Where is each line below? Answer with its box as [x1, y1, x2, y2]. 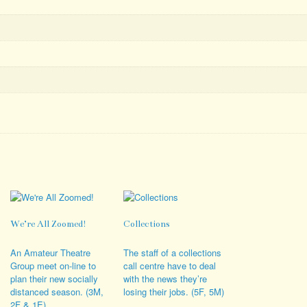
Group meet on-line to [10, 259, 96, 273]
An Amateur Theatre [10, 246, 90, 260]
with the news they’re [123, 272, 208, 286]
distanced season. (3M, [10, 285, 103, 299]
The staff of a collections [123, 246, 222, 260]
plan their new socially [10, 272, 98, 286]
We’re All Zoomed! [10, 219, 86, 230]
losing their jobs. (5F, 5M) [123, 285, 225, 299]
